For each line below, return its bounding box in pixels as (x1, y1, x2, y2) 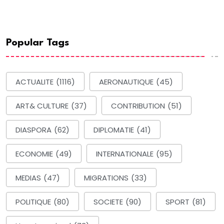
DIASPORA (15, 124, 51, 135)
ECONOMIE (15, 148, 53, 159)
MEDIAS (15, 172, 41, 183)
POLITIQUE (15, 196, 51, 207)
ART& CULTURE (15, 100, 68, 111)
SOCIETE (93, 196, 123, 207)
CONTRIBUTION (111, 100, 165, 111)
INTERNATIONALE (96, 148, 153, 159)
